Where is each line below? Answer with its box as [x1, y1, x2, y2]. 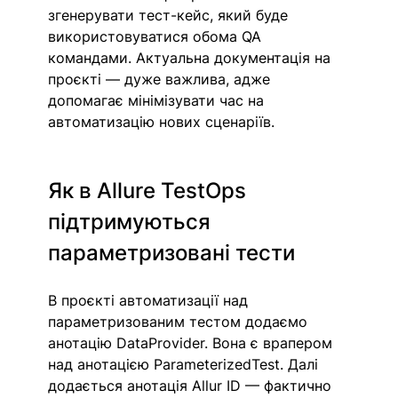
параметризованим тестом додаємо [48, 313, 313, 331]
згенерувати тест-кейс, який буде [48, 6, 293, 25]
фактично [264, 377, 337, 395]
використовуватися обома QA [48, 28, 267, 46]
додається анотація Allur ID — [48, 377, 260, 395]
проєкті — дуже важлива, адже [48, 70, 275, 89]
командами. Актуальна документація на [48, 49, 336, 68]
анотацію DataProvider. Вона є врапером [48, 334, 338, 353]
